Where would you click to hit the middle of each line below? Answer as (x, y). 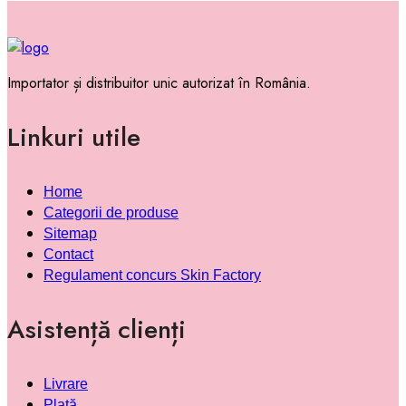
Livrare (66, 384)
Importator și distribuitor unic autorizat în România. (159, 83)
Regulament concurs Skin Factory (152, 275)
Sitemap (70, 234)
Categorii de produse (111, 213)
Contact (68, 255)
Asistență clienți (97, 330)
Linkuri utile (74, 138)
